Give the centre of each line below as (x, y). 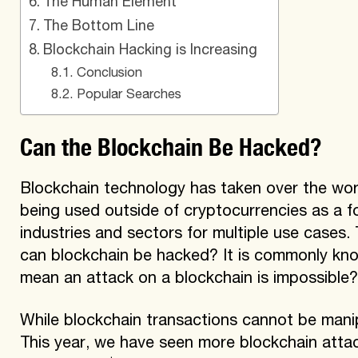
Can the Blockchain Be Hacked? (170, 142)
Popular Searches (129, 95)
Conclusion (109, 74)
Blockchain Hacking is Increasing (150, 51)
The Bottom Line (98, 27)
